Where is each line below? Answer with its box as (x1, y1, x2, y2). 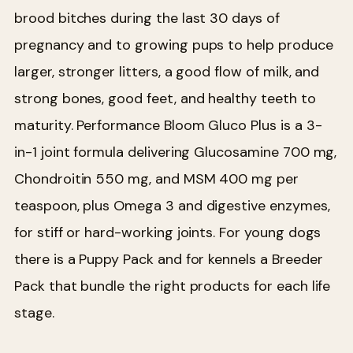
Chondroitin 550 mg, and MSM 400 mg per (14, 169, 299, 188)
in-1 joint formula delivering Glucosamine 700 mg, (14, 142, 337, 162)
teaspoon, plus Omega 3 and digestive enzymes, (14, 195, 330, 215)
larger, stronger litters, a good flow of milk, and (14, 61, 320, 81)
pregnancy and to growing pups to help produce (14, 35, 333, 54)
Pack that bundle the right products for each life (14, 276, 331, 295)
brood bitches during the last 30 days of (14, 8, 280, 28)
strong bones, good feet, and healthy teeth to (14, 88, 316, 108)
